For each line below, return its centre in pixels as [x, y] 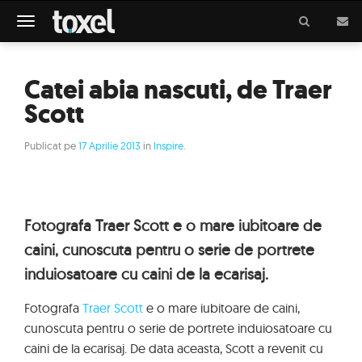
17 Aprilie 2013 [109, 145]
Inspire [168, 145]
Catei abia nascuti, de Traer [178, 90]
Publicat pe [51, 145]
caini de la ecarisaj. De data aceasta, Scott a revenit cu [174, 348]
